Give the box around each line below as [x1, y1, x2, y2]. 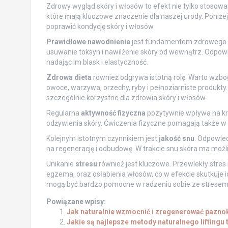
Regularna [46, 109, 81, 118]
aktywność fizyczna [80, 109, 146, 118]
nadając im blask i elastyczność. [46, 58, 148, 67]
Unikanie [46, 160, 75, 168]
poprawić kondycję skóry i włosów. [46, 22, 155, 31]
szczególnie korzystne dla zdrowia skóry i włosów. [46, 94, 207, 102]
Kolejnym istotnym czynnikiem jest [46, 134, 159, 143]
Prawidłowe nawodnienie [46, 38, 130, 46]
